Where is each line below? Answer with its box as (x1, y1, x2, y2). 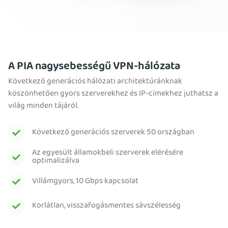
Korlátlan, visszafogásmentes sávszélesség (32, 199, 181, 214)
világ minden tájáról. (8, 99, 78, 114)
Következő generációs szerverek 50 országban (32, 126, 194, 140)
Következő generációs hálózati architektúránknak (8, 75, 182, 90)
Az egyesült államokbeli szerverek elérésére (32, 146, 183, 161)
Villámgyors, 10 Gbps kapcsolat (32, 175, 138, 189)
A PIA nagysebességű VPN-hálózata (8, 58, 180, 77)
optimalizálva (32, 154, 79, 169)
